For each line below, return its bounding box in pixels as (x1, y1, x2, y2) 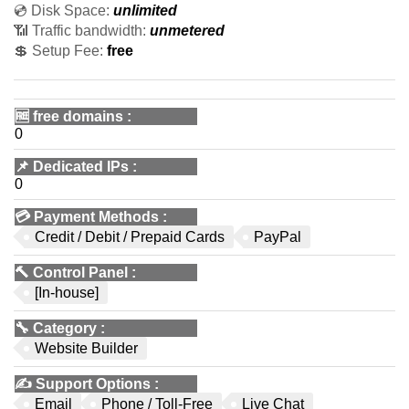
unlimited (113, 3, 177, 18)
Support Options (36, 376, 151, 392)
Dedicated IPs (33, 159, 129, 174)
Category (33, 320, 97, 336)
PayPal (254, 229, 301, 245)
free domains (33, 109, 123, 124)
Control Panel (33, 265, 128, 280)
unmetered (150, 23, 225, 38)
